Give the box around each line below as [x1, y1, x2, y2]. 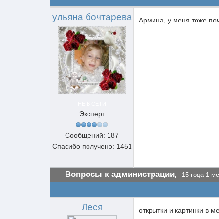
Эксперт [79, 110, 105, 118]
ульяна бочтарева [52, 12, 132, 22]
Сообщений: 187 [65, 131, 119, 139]
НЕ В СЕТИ [78, 101, 106, 107]
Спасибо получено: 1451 [52, 142, 132, 150]
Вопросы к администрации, [65, 170, 177, 179]
